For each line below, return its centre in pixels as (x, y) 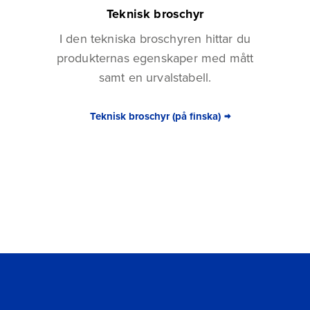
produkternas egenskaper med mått (155, 58)
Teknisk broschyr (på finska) (155, 116)
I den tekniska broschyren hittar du (155, 38)
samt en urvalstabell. (155, 77)
